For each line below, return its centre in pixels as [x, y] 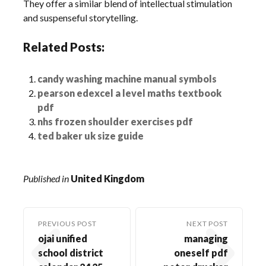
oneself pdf [201, 252]
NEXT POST [207, 223]
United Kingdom [108, 178]
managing [206, 238]
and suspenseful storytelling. [81, 17]
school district [71, 252]
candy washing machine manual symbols [127, 78]
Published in [46, 178]
